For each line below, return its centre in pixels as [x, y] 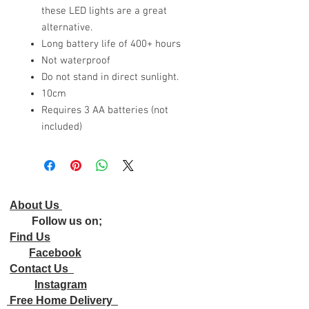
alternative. [67, 28]
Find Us [30, 237]
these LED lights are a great [104, 11]
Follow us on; [54, 221]
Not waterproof [76, 61]
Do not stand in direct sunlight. [110, 77]
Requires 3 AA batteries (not [105, 110]
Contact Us [42, 269]
